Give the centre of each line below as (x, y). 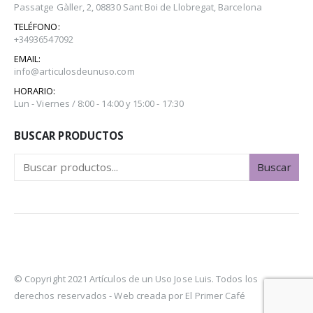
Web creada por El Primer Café (180, 296)
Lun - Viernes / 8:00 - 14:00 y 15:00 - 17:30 (99, 103)
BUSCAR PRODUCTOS (69, 135)
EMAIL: (28, 58)
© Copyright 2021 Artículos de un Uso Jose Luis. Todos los (136, 279)
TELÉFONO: (37, 26)
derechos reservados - (64, 296)
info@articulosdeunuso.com (74, 71)
